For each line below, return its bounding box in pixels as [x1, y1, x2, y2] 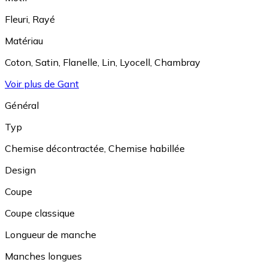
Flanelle [63, 56, 98, 69]
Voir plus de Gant [5, 78, 79, 90]
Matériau [5, 35, 43, 47]
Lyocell [120, 56, 150, 69]
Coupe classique [5, 207, 75, 220]
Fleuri [5, 13, 28, 26]
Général [5, 99, 39, 112]
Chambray [154, 56, 200, 69]
